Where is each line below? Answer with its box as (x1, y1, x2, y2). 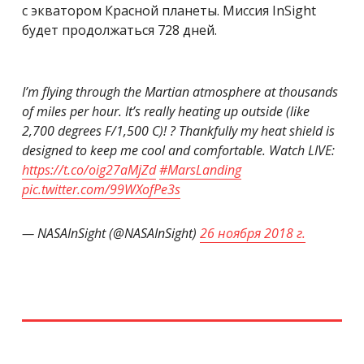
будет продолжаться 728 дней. (22, 20, 217, 39)
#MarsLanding (159, 160, 241, 179)
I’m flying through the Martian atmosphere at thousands (22, 82, 338, 101)
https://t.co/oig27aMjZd (22, 160, 156, 179)
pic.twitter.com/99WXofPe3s (22, 180, 180, 198)
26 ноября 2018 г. (200, 223, 305, 242)
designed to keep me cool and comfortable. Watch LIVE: (22, 141, 335, 159)
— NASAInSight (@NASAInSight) (22, 223, 200, 242)
